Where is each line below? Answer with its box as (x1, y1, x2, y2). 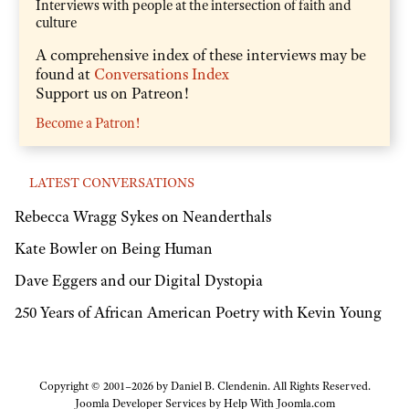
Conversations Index (94, 63, 229, 84)
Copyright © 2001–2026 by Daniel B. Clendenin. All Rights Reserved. (38, 379, 371, 394)
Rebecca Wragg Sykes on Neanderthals (15, 206, 271, 227)
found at (36, 63, 94, 84)
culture (36, 13, 77, 32)
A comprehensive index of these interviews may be (36, 44, 366, 65)
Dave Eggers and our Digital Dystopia (15, 269, 263, 290)
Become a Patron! (36, 113, 140, 132)
